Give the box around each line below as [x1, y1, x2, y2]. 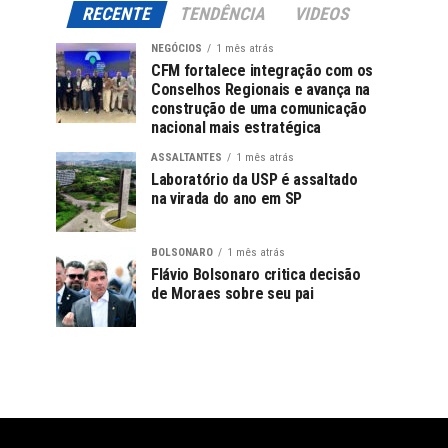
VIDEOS [291, 4, 353, 24]
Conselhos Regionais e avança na [151, 80, 371, 99]
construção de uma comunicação [151, 99, 367, 118]
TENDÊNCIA [176, 4, 269, 24]
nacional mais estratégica [151, 118, 321, 137]
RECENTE [79, 4, 154, 24]
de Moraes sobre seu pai [151, 284, 314, 303]
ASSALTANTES [151, 151, 222, 164]
